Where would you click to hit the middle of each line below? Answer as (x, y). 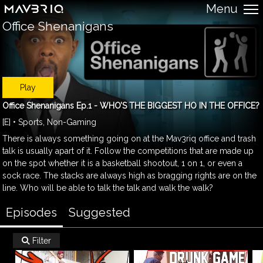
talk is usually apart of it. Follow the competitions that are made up (128, 151)
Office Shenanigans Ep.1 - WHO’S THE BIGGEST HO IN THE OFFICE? (131, 105)
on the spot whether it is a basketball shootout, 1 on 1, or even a (123, 163)
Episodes (31, 212)
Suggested (100, 212)
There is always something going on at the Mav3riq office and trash (129, 138)
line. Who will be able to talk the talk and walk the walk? (108, 188)
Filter (41, 241)
